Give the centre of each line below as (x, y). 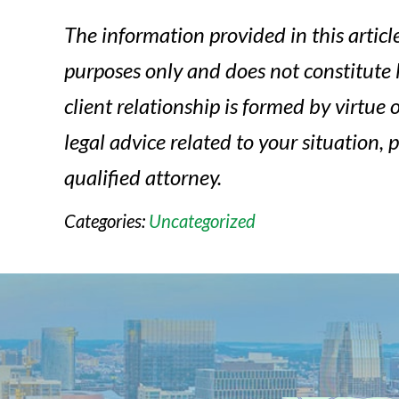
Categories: (106, 221)
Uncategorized (202, 221)
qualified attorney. (143, 177)
